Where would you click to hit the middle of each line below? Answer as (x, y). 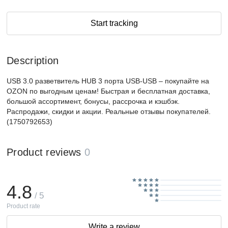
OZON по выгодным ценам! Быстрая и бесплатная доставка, (108, 91)
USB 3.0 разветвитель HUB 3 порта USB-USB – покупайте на (108, 81)
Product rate (23, 206)
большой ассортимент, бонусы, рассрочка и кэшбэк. (93, 101)
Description (33, 61)
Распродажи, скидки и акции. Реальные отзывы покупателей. (109, 111)
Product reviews (44, 152)
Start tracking (114, 23)
